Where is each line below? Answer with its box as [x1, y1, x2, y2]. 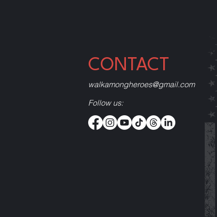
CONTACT [88, 56, 170, 75]
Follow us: [88, 97, 123, 108]
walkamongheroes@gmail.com [88, 79, 195, 89]
